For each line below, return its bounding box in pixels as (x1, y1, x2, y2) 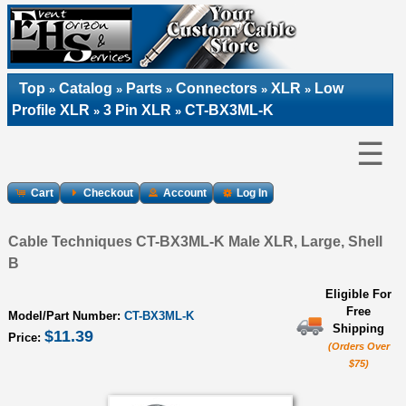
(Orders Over (327, 340, 390, 352)
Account (163, 186, 207, 199)
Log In (237, 186, 267, 199)
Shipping (333, 321, 384, 335)
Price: (8, 330, 44, 344)
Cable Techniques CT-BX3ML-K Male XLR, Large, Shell (8, 233, 382, 249)
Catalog (59, 81, 112, 96)
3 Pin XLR (103, 102, 171, 118)
